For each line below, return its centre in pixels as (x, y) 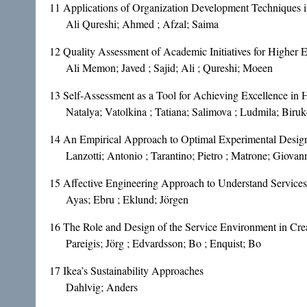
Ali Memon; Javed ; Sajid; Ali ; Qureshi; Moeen (169, 68)
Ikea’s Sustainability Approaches (133, 271)
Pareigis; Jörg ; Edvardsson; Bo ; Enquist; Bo (163, 243)
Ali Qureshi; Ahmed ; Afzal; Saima (142, 24)
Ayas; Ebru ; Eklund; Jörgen (127, 199)
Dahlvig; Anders (102, 287)
